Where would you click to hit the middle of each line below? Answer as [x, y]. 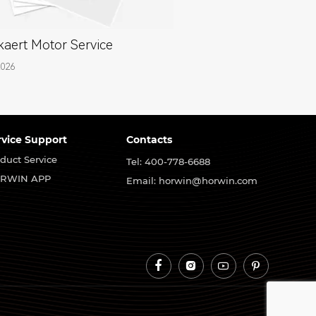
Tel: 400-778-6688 [169, 161]
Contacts [150, 140]
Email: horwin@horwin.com [192, 180]
